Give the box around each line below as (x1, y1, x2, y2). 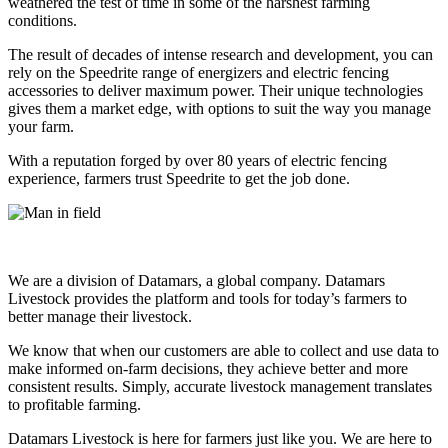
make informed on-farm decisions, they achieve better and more (8, 360, 408, 378)
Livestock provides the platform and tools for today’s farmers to (8, 290, 407, 308)
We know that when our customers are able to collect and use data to (8, 342, 439, 360)
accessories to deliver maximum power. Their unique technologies (8, 82, 423, 100)
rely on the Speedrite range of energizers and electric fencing (8, 64, 389, 82)
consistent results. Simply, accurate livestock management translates (8, 378, 432, 396)
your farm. (8, 118, 78, 136)
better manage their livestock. (8, 308, 192, 326)
